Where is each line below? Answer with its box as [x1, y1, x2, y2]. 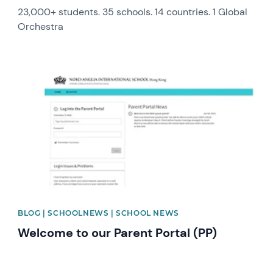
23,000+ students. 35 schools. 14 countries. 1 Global [18, 5, 248, 18]
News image [17, 62, 72, 75]
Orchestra [18, 19, 64, 33]
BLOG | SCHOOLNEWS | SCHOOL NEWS [18, 208, 179, 218]
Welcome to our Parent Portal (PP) [18, 224, 218, 241]
